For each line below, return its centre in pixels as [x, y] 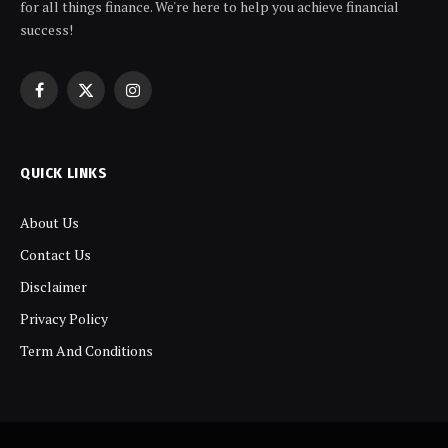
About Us [49, 222]
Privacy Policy [64, 318]
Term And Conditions [86, 350]
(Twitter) [113, 120]
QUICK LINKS [64, 173]
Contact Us [55, 254]
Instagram [164, 99]
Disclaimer [53, 286]
